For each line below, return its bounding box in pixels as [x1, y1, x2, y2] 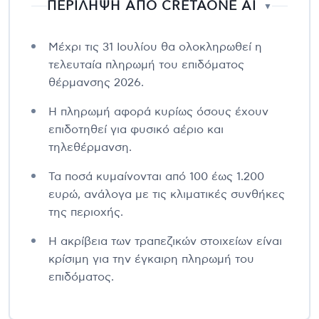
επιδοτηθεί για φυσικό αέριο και [48, 123, 224, 135]
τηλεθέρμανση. [48, 141, 132, 153]
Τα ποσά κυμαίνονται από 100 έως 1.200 [48, 170, 264, 182]
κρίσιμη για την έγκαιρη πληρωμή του [48, 253, 254, 265]
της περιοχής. [48, 206, 123, 218]
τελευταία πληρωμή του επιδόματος [48, 58, 244, 70]
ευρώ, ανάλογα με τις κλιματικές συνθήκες [48, 188, 285, 200]
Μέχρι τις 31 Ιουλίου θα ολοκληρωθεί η [48, 41, 262, 53]
